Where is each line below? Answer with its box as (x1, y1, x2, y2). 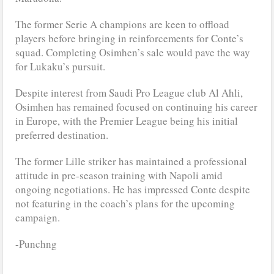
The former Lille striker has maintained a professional (15, 154, 248, 168)
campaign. (15, 210, 61, 224)
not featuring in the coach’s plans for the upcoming (15, 196, 235, 210)
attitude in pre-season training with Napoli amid (15, 168, 223, 182)
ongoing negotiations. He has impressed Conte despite (15, 182, 251, 196)
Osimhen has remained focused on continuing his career (15, 99, 258, 114)
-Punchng (15, 236, 57, 251)
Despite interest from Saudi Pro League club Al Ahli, (15, 85, 243, 100)
